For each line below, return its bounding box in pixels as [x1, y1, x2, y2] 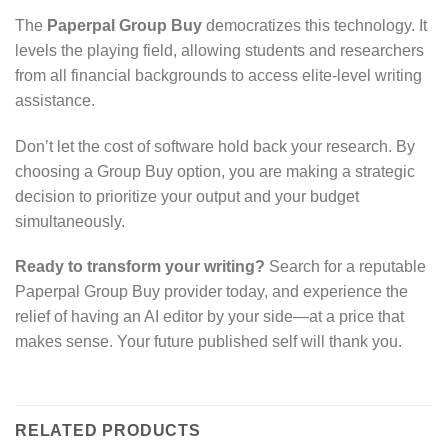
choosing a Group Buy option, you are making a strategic [15, 162, 415, 180]
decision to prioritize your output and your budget [15, 187, 359, 205]
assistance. [15, 91, 95, 109]
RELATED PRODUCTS [15, 422, 201, 440]
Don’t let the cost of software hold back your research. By [15, 137, 415, 155]
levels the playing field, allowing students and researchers [15, 41, 424, 59]
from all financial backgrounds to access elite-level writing [15, 66, 422, 84]
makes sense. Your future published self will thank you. [15, 333, 402, 351]
